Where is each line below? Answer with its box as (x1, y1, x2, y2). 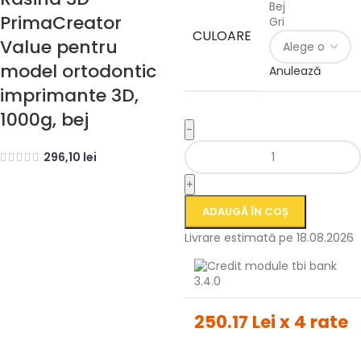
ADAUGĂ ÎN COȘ (202, 204, 288, 219)
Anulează (269, 63, 321, 79)
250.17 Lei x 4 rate (194, 310, 348, 334)
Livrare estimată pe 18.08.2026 (185, 230, 354, 246)
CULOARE (193, 27, 251, 45)
